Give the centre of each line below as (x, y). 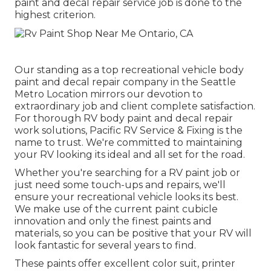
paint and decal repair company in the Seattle (125, 82)
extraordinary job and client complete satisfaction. (135, 106)
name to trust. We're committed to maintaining (129, 142)
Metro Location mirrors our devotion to (109, 94)
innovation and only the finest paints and (113, 221)
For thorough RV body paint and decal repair (124, 118)
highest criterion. (55, 15)
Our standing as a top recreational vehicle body (129, 70)
